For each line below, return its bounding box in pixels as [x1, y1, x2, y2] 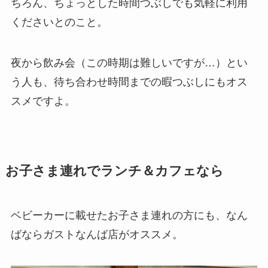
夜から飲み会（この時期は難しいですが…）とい [10, 56, 248, 69]
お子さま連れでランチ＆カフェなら [5, 163, 224, 178]
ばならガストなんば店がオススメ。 [10, 228, 183, 240]
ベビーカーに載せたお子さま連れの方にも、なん [10, 209, 248, 221]
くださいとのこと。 [10, 16, 108, 29]
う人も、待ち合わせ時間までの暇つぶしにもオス [10, 75, 248, 88]
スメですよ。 [10, 95, 75, 107]
